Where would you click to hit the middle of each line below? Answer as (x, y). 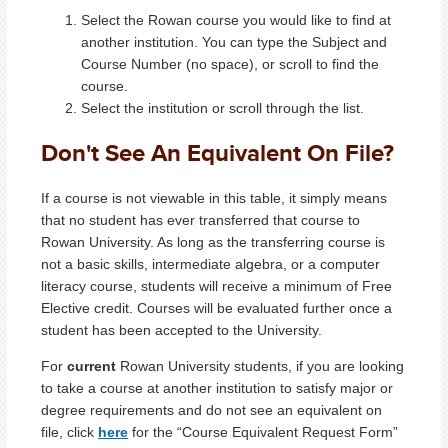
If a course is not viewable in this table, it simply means (214, 197)
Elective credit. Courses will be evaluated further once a (216, 307)
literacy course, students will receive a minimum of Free (216, 285)
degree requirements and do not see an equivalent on (211, 409)
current (91, 365)
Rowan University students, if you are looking (260, 365)
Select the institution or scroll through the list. (222, 107)
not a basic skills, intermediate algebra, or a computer (210, 263)
